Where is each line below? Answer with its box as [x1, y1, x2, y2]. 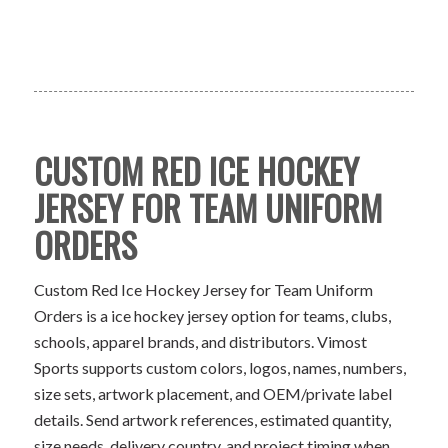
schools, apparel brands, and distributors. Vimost [33, 331, 367, 351]
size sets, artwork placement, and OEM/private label [33, 383, 392, 403]
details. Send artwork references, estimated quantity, [33, 409, 391, 429]
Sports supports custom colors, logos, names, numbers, [33, 357, 406, 377]
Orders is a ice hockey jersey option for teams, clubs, [33, 305, 391, 325]
